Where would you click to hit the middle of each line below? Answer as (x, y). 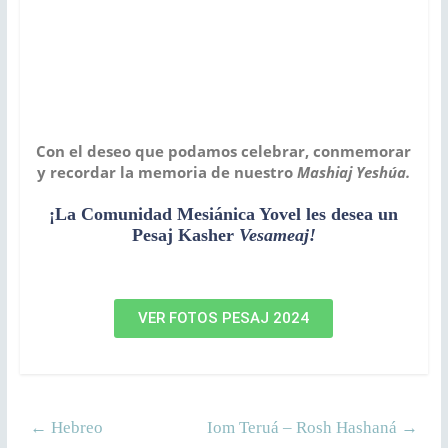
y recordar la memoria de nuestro (167, 172)
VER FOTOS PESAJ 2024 (224, 318)
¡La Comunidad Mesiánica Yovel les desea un (224, 214)
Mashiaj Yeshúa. (354, 172)
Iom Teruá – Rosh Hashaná (304, 428)
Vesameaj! (274, 235)
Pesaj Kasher (182, 235)
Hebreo (74, 428)
